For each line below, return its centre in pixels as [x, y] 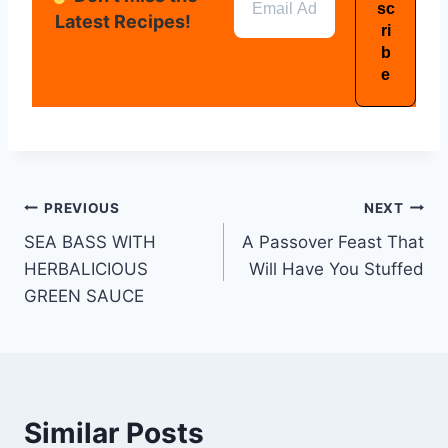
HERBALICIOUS [86, 269]
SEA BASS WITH [90, 242]
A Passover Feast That [333, 242]
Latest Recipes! [123, 22]
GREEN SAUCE [84, 296]
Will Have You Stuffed [336, 269]
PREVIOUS [82, 207]
